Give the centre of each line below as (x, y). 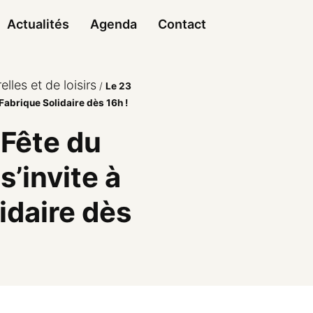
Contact (182, 24)
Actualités (38, 24)
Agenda (113, 24)
